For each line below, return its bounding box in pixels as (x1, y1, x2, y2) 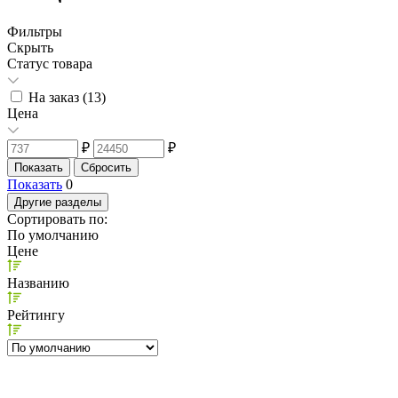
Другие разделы (14, 195, 101, 209)
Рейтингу (7, 306, 65, 322)
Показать (7, 176, 62, 192)
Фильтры (7, 23, 62, 39)
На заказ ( (28, 89, 87, 105)
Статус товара (7, 55, 92, 71)
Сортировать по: (7, 211, 107, 227)
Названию (7, 275, 69, 291)
